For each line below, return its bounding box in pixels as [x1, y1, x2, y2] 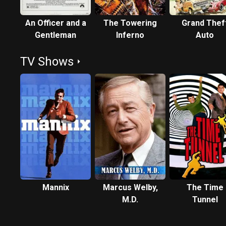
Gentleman [35, 30, 76, 40]
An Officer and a [25, 18, 86, 28]
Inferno [116, 30, 144, 40]
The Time [186, 183, 223, 192]
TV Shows [20, 54, 74, 69]
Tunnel [192, 195, 218, 204]
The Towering [103, 18, 157, 28]
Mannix [42, 183, 69, 192]
